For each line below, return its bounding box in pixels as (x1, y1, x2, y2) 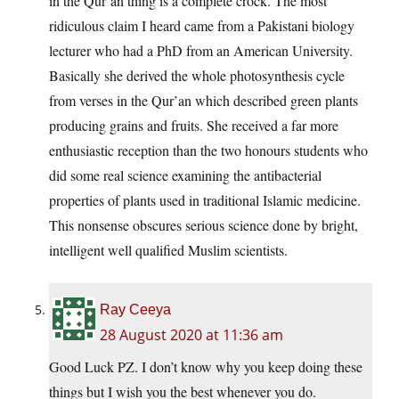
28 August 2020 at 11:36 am (100, 325, 283, 346)
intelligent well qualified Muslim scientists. (49, 240, 288, 260)
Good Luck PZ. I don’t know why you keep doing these (49, 357, 362, 377)
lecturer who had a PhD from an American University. (49, 41, 353, 61)
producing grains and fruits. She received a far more (49, 116, 338, 135)
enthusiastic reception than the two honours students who (49, 141, 368, 160)
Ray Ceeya (100, 302, 171, 318)
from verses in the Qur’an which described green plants (49, 91, 358, 110)
